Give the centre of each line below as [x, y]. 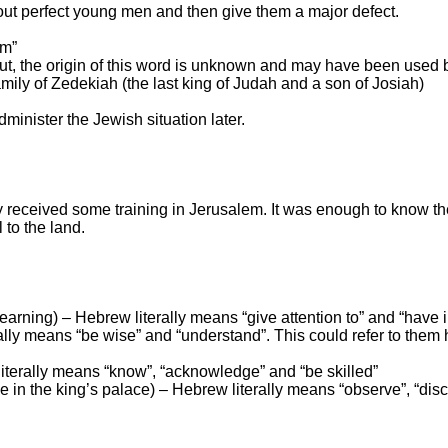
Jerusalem [226, 209]
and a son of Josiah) [350, 83]
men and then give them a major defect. [260, 11]
